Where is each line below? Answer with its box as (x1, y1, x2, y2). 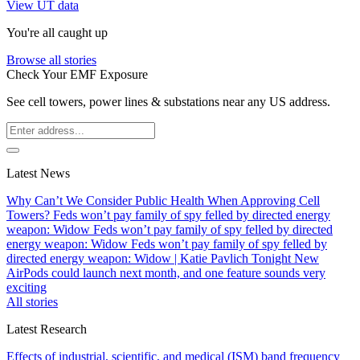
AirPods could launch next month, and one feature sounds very (6, 266, 325, 280)
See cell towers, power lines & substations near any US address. (6, 95, 330, 109)
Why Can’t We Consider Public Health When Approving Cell (6, 194, 320, 208)
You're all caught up (6, 26, 108, 40)
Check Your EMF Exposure (6, 67, 148, 82)
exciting (6, 280, 47, 295)
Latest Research (6, 322, 87, 337)
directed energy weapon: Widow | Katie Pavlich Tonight (6, 252, 294, 266)
